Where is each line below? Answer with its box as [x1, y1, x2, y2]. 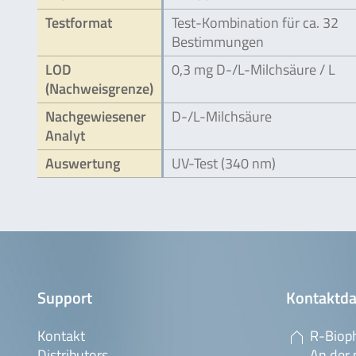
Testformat [45, 11, 112, 33]
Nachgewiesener [45, 105, 146, 127]
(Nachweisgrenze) [45, 77, 153, 99]
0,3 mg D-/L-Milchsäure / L [172, 58, 335, 80]
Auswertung [45, 152, 120, 174]
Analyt [45, 124, 85, 146]
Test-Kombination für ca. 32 [172, 11, 339, 33]
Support [37, 284, 92, 310]
